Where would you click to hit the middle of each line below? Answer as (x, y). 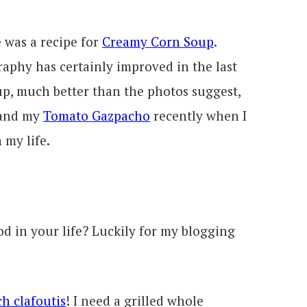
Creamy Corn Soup (158, 41)
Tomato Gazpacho (97, 115)
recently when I (198, 115)
